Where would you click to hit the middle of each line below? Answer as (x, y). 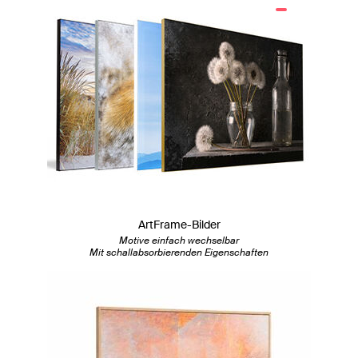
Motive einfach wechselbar (179, 241)
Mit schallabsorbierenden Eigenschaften (179, 253)
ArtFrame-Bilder (179, 225)
